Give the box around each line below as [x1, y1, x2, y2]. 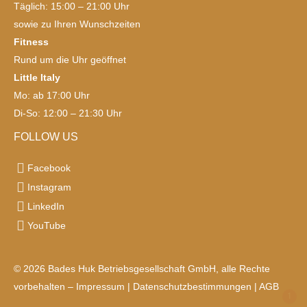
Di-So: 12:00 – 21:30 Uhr [14, 107, 122, 119]
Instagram [27, 181, 71, 193]
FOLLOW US [14, 131, 78, 143]
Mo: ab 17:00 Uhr [14, 89, 90, 101]
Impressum [76, 280, 125, 292]
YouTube [27, 219, 66, 231]
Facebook [27, 162, 71, 173]
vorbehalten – [14, 280, 76, 292]
